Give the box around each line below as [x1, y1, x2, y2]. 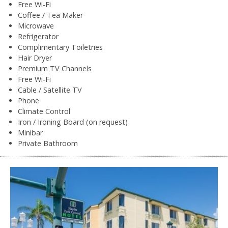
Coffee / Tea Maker [18, 10, 83, 20]
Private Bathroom [18, 138, 78, 148]
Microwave [18, 20, 54, 31]
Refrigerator [18, 31, 59, 41]
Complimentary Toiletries [18, 42, 103, 52]
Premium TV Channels [18, 63, 92, 73]
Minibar [18, 127, 43, 137]
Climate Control [18, 106, 70, 116]
